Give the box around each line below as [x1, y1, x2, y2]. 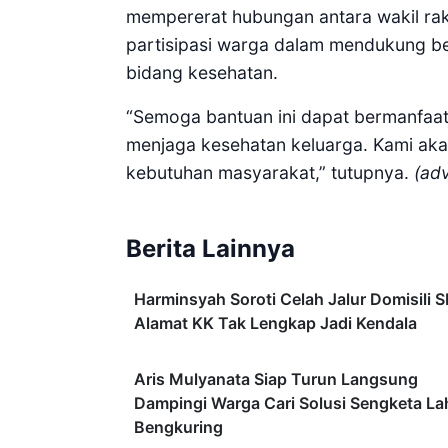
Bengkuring [134, 417, 223, 438]
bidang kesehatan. [126, 62, 278, 84]
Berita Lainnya [126, 234, 295, 264]
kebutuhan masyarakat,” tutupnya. [126, 162, 414, 184]
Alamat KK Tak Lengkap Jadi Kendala [134, 313, 417, 334]
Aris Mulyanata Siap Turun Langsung [134, 369, 418, 390]
